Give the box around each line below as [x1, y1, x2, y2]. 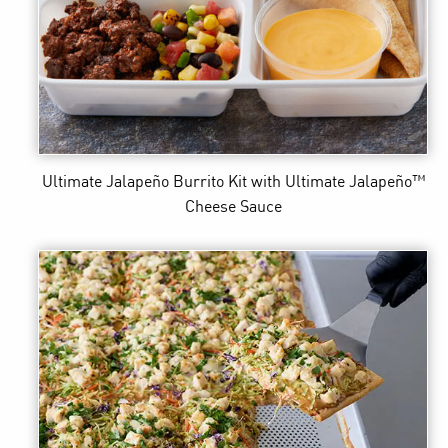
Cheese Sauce [184, 198, 282, 216]
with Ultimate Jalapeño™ [250, 173, 425, 191]
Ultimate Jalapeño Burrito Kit [41, 173, 247, 191]
